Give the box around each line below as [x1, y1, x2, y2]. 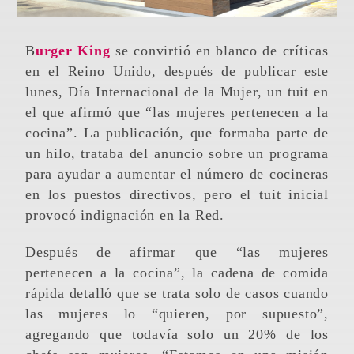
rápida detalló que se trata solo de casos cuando [25, 285, 329, 302]
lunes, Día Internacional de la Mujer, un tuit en [25, 84, 329, 100]
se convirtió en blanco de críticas [115, 43, 329, 59]
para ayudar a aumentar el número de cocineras [25, 166, 329, 183]
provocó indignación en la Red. [25, 207, 225, 224]
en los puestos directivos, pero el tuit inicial [25, 186, 329, 203]
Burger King [35, 43, 116, 59]
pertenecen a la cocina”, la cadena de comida [25, 265, 329, 281]
